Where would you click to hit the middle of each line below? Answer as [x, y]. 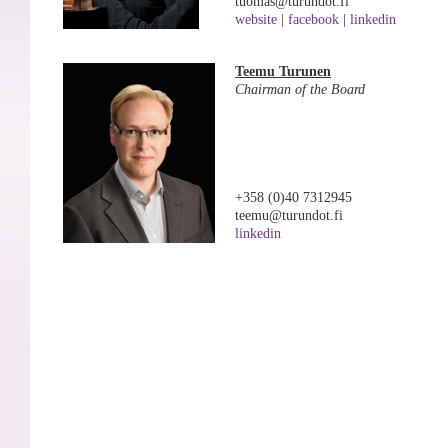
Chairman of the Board [300, 89]
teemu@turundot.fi [289, 215]
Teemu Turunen [283, 71]
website [256, 19]
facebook [313, 19]
